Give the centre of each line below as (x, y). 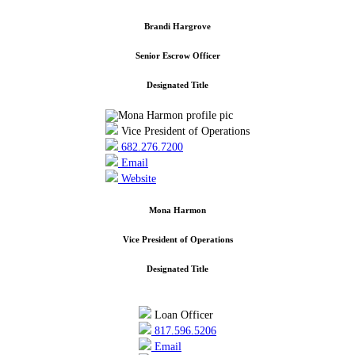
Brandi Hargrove (177, 27)
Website (137, 179)
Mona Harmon (177, 210)
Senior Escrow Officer (177, 56)
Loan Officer (182, 315)
